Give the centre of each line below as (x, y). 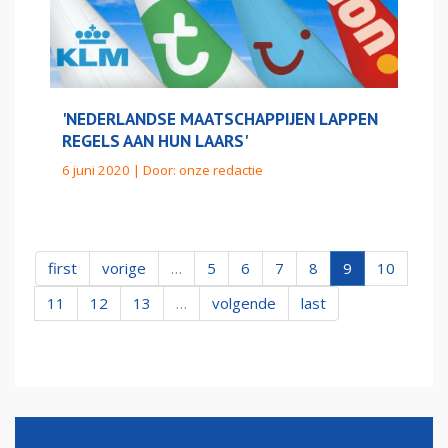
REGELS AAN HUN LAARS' (155, 140)
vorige (124, 268)
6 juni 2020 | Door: (120, 170)
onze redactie (221, 170)
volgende (244, 303)
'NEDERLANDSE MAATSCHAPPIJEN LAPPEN (220, 118)
